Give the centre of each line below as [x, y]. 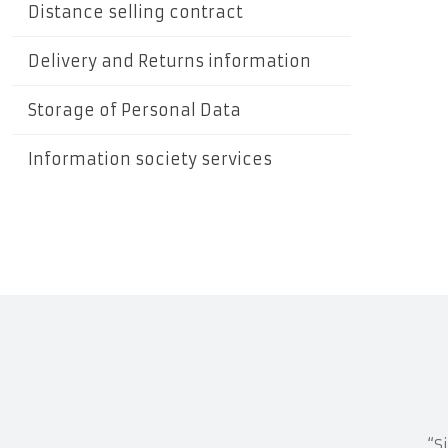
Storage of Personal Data [134, 109]
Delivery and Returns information [169, 60]
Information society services [150, 158]
